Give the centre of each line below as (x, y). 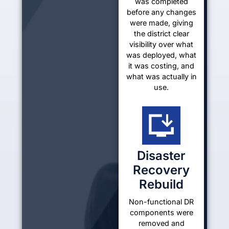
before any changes (161, 12)
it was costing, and (162, 65)
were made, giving (161, 22)
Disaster (162, 155)
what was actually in (161, 76)
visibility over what (162, 44)
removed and (161, 223)
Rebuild (162, 184)
